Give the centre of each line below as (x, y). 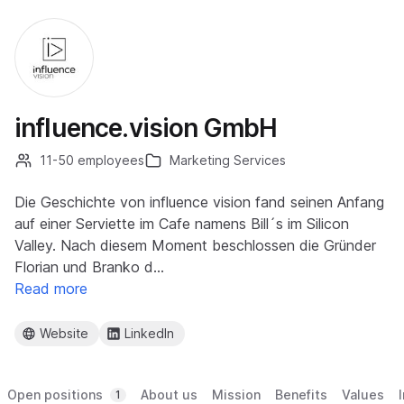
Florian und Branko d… (89, 267)
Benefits (301, 395)
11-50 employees (92, 160)
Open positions (55, 395)
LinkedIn (149, 333)
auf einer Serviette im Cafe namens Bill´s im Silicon (182, 224)
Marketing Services (228, 160)
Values (363, 395)
